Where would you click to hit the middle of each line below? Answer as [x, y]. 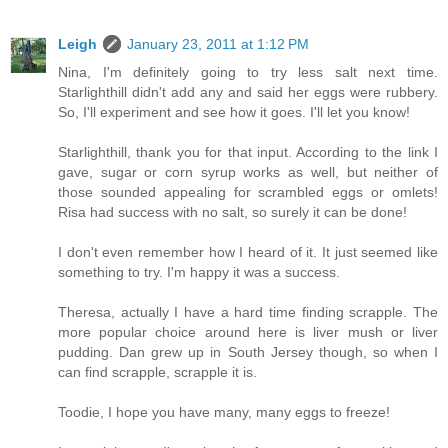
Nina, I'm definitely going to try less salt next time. [248, 72]
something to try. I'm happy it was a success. [199, 272]
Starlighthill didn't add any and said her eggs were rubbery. [248, 92]
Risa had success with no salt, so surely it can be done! [232, 212]
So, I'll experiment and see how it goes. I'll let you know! [234, 112]
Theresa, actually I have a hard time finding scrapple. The [248, 312]
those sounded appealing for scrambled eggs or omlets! [248, 192]
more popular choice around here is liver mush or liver [248, 332]
